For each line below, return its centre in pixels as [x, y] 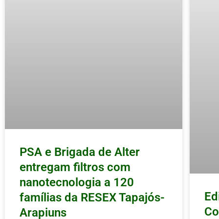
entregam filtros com [75, 167]
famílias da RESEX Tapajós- [92, 197]
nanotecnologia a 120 [77, 182]
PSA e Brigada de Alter [80, 152]
